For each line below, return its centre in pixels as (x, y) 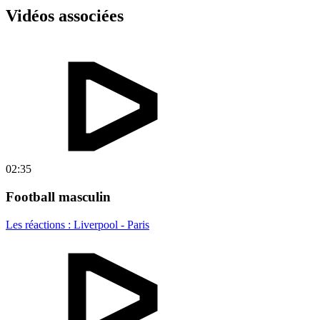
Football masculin (58, 196)
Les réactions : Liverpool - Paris (77, 224)
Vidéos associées (65, 16)
